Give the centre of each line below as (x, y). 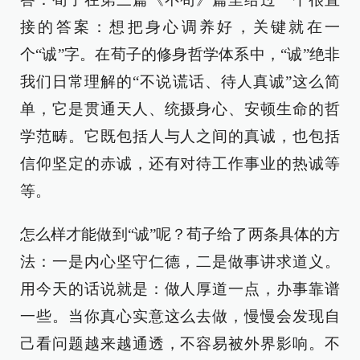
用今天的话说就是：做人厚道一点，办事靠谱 (180, 289)
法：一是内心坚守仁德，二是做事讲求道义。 (180, 262)
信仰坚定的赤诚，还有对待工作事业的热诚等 (180, 164)
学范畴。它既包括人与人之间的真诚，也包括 (180, 137)
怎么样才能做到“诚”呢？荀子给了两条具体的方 (180, 235)
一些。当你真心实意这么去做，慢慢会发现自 (180, 317)
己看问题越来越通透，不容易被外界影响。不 (180, 344)
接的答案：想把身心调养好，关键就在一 (180, 27)
